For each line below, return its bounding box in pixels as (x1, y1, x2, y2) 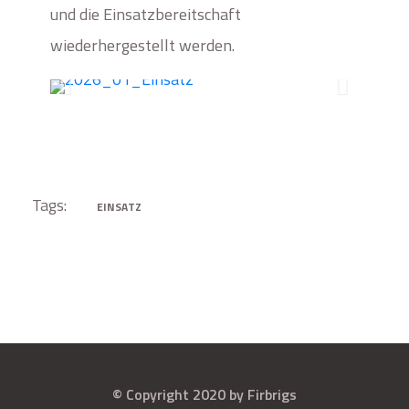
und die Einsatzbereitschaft (50, 2, 241, 26)
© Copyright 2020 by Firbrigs (112, 383, 297, 405)
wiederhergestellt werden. (50, 33, 235, 58)
